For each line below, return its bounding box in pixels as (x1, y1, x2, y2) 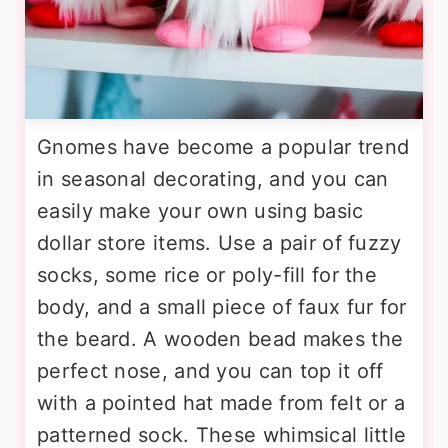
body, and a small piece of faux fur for (37, 295, 407, 319)
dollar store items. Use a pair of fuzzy (37, 231, 402, 255)
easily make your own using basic (37, 199, 364, 223)
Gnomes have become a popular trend (37, 135, 410, 159)
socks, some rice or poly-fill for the (37, 263, 378, 287)
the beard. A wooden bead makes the (37, 327, 404, 351)
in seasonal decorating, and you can (37, 167, 389, 191)
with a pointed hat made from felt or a (37, 391, 406, 415)
